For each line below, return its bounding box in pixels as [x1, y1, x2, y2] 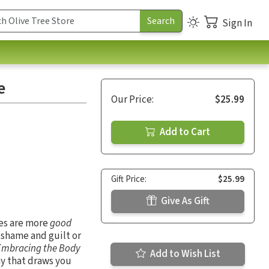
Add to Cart [158, 124, 210, 139]
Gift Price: [111, 172, 147, 186]
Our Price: [111, 92, 154, 107]
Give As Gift [159, 193, 210, 208]
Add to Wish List [148, 246, 220, 261]
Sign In [222, 16, 252, 31]
